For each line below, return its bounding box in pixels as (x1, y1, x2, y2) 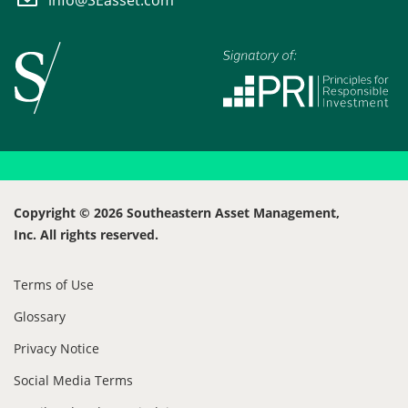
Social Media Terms (14, 372, 133, 390)
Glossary (14, 308, 66, 326)
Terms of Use (14, 276, 94, 294)
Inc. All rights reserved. (14, 226, 158, 244)
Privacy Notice (14, 340, 99, 358)
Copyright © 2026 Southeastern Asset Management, (14, 204, 340, 222)
